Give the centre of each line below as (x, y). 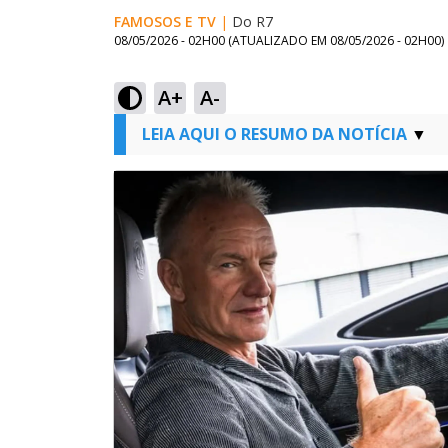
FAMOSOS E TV (165, 21)
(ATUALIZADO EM (279, 40)
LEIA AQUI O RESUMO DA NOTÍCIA (274, 134)
